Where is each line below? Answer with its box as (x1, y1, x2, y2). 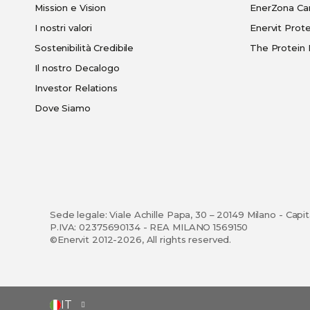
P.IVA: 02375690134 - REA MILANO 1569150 (50, 221, 248, 232)
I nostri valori (35, 22, 93, 33)
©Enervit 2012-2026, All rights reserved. (50, 233, 232, 245)
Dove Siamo (35, 102, 91, 113)
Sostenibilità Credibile (35, 42, 134, 53)
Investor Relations (35, 82, 118, 93)
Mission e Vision (35, 2, 107, 13)
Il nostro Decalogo (35, 62, 120, 73)
